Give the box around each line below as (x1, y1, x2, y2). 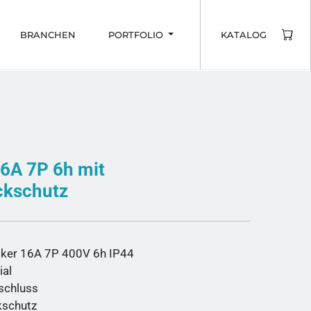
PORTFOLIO (108, 29, 166, 40)
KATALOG (220, 29, 267, 40)
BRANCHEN (19, 29, 76, 40)
